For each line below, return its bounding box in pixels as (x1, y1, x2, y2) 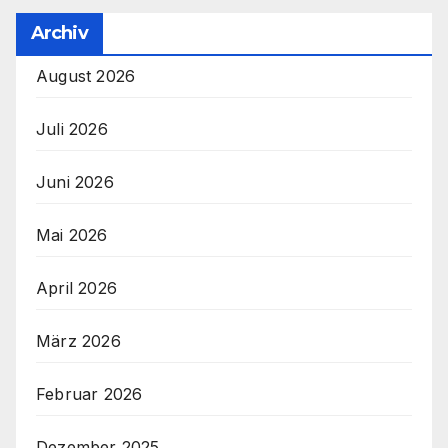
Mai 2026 (36, 225, 108, 246)
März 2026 (36, 331, 121, 352)
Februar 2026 (36, 384, 143, 405)
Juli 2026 (36, 119, 108, 140)
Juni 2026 (36, 172, 114, 193)
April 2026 (36, 278, 117, 299)
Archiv (31, 22, 88, 45)
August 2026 (36, 66, 136, 87)
